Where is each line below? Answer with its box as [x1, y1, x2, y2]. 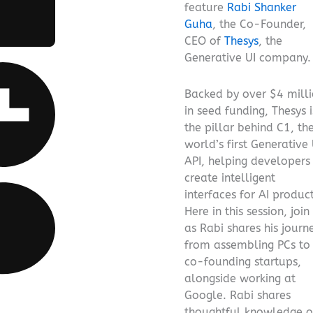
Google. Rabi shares [184, 288, 291, 302]
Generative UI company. [184, 50, 311, 64]
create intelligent [184, 170, 275, 184]
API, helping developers [184, 154, 310, 168]
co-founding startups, [184, 254, 301, 268]
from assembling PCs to [184, 238, 310, 252]
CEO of [184, 34, 224, 48]
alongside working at [184, 271, 296, 285]
